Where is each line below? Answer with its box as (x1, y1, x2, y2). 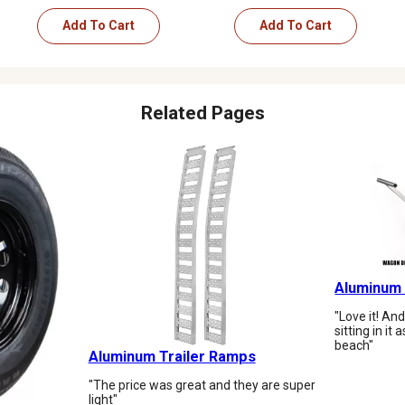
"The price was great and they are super (88, 377, 316, 392)
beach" (334, 338, 374, 353)
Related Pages (140, 102, 265, 125)
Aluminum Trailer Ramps (88, 347, 256, 365)
